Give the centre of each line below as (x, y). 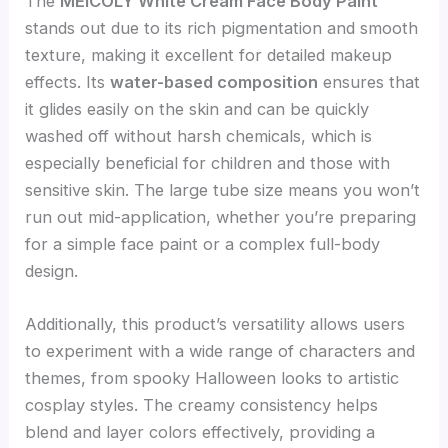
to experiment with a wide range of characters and (220, 350)
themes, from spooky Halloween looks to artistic (212, 377)
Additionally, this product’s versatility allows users (215, 323)
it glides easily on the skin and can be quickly (197, 108)
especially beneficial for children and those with (208, 162)
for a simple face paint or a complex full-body (203, 243)
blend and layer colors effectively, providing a (200, 431)
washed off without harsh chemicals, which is (199, 135)
